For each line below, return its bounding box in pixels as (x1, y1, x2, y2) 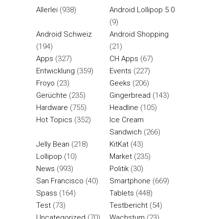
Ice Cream (109, 115, 144, 125)
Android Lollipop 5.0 (109, 5, 175, 15)
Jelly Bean (36, 140, 69, 149)
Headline (109, 103, 138, 112)
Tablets (109, 189, 134, 198)
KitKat (109, 140, 129, 149)
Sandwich (109, 128, 142, 137)
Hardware (36, 103, 68, 112)
